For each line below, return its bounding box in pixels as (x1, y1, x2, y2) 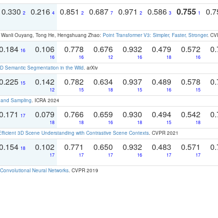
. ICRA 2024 (32, 96, 59, 104)
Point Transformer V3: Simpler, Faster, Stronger (103, 31, 207, 38)
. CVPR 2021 (149, 129, 179, 136)
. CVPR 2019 (69, 166, 98, 174)
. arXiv (84, 64, 98, 71)
